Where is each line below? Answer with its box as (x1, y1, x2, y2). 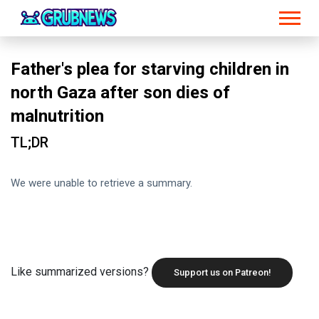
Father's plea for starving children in (11, 59, 289, 79)
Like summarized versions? (11, 265, 152, 278)
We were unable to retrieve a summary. (11, 177, 192, 189)
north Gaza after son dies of (11, 83, 230, 103)
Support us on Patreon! (174, 267, 271, 278)
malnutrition (11, 106, 104, 126)
